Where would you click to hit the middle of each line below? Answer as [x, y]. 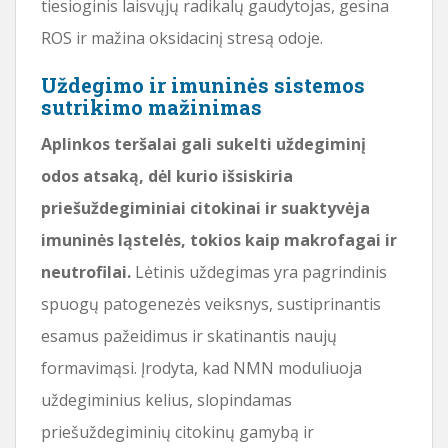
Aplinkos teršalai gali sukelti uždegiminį [203, 143]
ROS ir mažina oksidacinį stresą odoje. [182, 37]
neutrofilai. [86, 271]
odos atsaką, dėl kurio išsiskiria [167, 175]
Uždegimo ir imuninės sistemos [203, 84]
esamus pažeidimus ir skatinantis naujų [189, 335]
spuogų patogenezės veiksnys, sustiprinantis [211, 303]
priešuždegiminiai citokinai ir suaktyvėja [205, 207]
